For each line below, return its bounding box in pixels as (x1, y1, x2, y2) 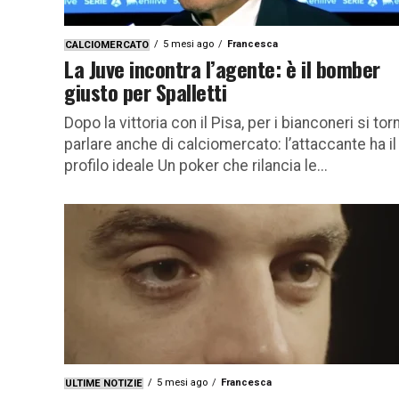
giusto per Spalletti (64, 75, 227, 108)
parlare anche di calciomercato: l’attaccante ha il (64, 134, 396, 153)
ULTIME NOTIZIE (65, 377, 142, 389)
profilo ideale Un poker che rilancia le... (64, 156, 328, 175)
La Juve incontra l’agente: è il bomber (64, 52, 380, 85)
